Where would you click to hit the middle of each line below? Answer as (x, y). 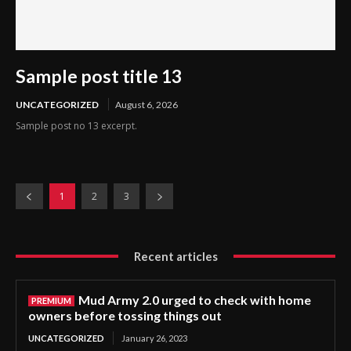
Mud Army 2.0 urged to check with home (195, 299)
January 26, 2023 (154, 338)
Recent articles (175, 256)
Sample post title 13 (99, 76)
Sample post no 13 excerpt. (76, 125)
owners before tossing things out (125, 315)
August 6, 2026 (147, 104)
